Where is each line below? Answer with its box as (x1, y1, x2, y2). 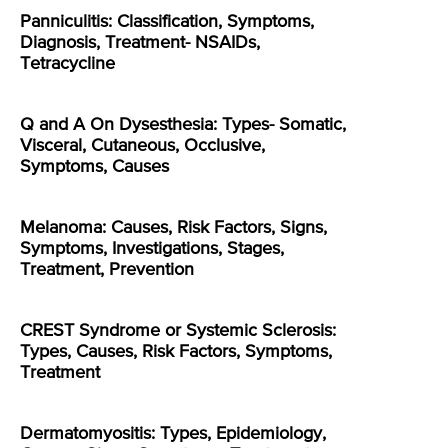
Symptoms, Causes (20, 158, 169, 177)
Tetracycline (20, 55, 115, 74)
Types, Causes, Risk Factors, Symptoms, (20, 343, 332, 362)
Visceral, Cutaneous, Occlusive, (20, 137, 265, 156)
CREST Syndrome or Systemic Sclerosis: (20, 322, 336, 341)
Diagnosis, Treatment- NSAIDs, (20, 34, 260, 53)
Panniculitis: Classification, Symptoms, (20, 13, 314, 32)
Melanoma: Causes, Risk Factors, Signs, (20, 219, 327, 238)
